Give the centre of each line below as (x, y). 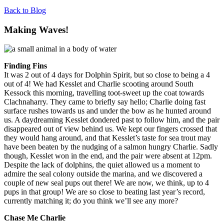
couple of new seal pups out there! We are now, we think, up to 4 (106, 183)
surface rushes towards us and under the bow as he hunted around (107, 111)
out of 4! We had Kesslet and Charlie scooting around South (99, 84)
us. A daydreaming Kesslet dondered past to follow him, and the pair (112, 120)
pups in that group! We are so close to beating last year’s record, (104, 192)
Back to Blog (25, 10)
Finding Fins (25, 66)
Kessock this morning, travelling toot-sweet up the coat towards (104, 93)
